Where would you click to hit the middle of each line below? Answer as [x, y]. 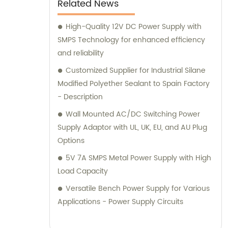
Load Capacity [83, 172]
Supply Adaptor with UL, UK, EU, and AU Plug [132, 128]
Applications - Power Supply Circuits [120, 202]
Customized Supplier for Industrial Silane [136, 71]
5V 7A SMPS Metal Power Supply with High [138, 158]
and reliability [81, 53]
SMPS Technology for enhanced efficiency [131, 40]
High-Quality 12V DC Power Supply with [134, 27]
